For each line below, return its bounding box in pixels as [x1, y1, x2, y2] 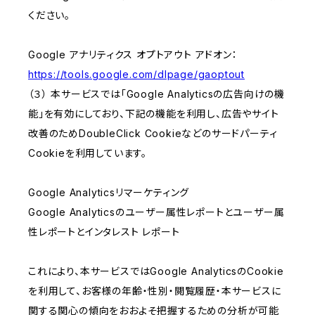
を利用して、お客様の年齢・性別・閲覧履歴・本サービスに [28, 285, 281, 297]
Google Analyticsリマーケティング [28, 186, 190, 199]
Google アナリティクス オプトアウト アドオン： [28, 49, 238, 61]
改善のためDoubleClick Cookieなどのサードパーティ [28, 127, 278, 140]
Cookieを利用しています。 [28, 147, 147, 160]
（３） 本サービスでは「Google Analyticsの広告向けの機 [28, 88, 285, 101]
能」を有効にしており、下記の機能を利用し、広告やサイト [28, 108, 279, 120]
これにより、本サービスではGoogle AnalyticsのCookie [28, 265, 284, 278]
